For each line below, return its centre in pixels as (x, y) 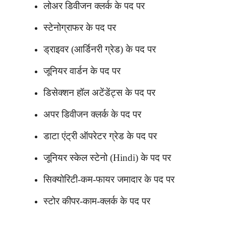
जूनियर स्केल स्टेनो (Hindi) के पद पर (107, 157)
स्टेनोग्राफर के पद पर (80, 27)
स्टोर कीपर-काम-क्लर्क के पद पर (97, 201)
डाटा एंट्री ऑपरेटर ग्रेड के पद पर (100, 136)
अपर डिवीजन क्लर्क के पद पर (92, 114)
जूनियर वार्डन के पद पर (82, 71)
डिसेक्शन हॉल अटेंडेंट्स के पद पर (99, 92)
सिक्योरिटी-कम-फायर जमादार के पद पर (109, 179)
